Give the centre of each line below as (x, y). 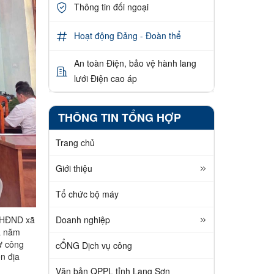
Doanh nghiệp (83, 219)
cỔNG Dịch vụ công (94, 245)
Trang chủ (75, 142)
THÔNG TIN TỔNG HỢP (119, 117)
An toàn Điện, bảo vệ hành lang (135, 63)
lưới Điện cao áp (105, 78)
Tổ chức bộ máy (87, 194)
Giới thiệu (74, 168)
